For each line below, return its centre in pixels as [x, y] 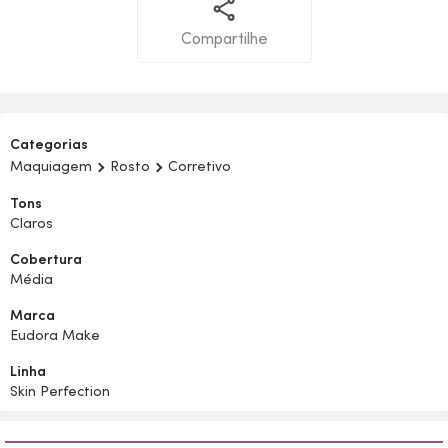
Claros [31, 223]
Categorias [49, 144]
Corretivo [199, 166]
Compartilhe [224, 38]
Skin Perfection [60, 391]
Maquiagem [51, 166]
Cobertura [46, 259]
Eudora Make [55, 335]
